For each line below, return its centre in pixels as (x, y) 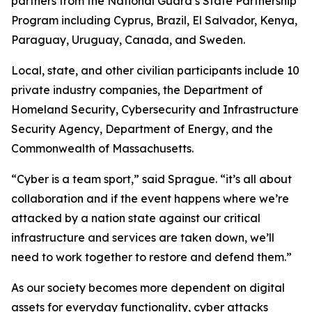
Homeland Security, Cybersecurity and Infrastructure (155, 109)
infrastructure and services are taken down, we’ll (143, 237)
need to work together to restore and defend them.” (151, 257)
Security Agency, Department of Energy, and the (142, 129)
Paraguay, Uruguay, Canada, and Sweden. (128, 40)
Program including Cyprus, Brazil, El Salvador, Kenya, (154, 20)
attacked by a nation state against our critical (136, 218)
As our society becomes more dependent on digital (148, 288)
